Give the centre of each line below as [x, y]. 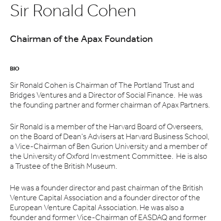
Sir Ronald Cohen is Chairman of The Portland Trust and [102, 86]
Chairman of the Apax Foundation [81, 39]
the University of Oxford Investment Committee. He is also [109, 157]
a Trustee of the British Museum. [63, 167]
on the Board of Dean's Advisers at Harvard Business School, [110, 137]
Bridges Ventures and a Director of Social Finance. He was [106, 96]
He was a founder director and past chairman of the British [107, 188]
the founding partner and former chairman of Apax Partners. [110, 106]
